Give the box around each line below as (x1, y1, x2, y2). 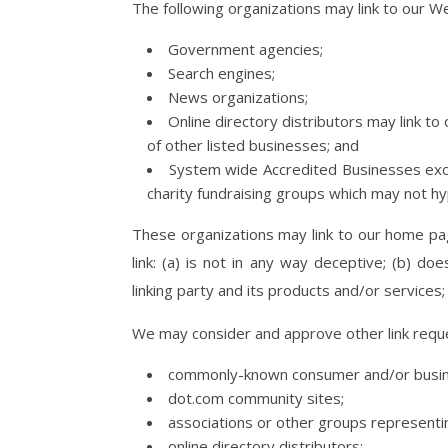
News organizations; (168, 87, 308, 107)
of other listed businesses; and (147, 135, 359, 155)
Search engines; (168, 63, 275, 83)
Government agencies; (168, 39, 323, 59)
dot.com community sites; (168, 388, 344, 408)
